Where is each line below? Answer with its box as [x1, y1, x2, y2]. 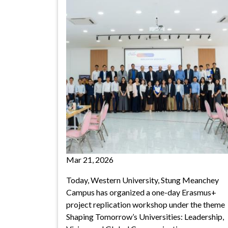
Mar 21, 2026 [66, 155, 113, 164]
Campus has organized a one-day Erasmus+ [66, 187, 216, 197]
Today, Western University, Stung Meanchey [66, 175, 219, 185]
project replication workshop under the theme [66, 199, 225, 209]
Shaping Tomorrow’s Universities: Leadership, [66, 212, 224, 221]
